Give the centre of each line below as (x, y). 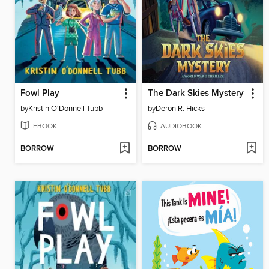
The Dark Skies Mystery (195, 93)
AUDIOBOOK (181, 126)
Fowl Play (40, 93)
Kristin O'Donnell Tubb (65, 108)
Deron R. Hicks (180, 108)
